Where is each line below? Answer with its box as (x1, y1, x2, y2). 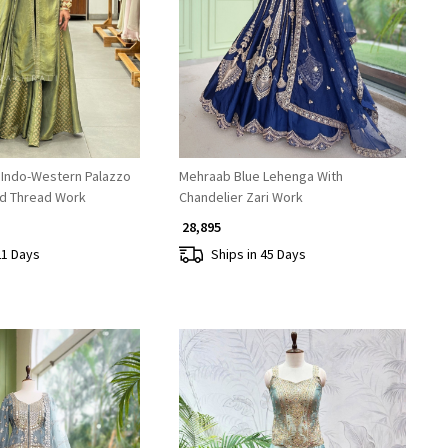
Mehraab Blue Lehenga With (178, 167, 343, 186)
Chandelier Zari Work (178, 188, 303, 207)
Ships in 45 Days (210, 244, 306, 263)
